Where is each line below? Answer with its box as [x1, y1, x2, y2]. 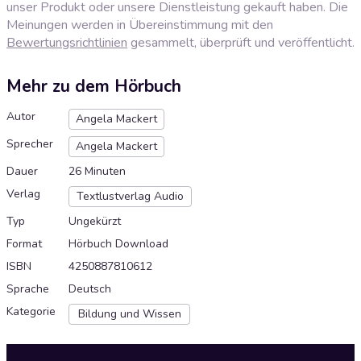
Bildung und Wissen [77, 306, 181, 322]
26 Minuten [68, 164, 126, 180]
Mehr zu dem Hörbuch [6, 75, 181, 98]
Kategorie [6, 304, 56, 320]
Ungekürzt [68, 214, 121, 230]
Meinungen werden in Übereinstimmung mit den [6, 15, 273, 34]
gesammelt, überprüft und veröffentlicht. [127, 33, 355, 52]
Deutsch [68, 281, 111, 297]
